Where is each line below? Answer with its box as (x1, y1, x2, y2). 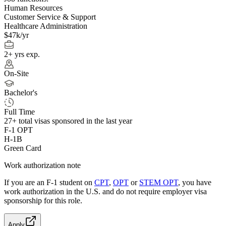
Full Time (4, 107, 35, 116)
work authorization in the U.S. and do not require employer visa (4, 187, 207, 196)
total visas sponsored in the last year (17, 116, 132, 125)
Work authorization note (4, 160, 81, 169)
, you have (178, 178, 211, 187)
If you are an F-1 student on (4, 178, 94, 187)
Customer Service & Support (4, 12, 96, 21)
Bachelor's (4, 88, 37, 97)
